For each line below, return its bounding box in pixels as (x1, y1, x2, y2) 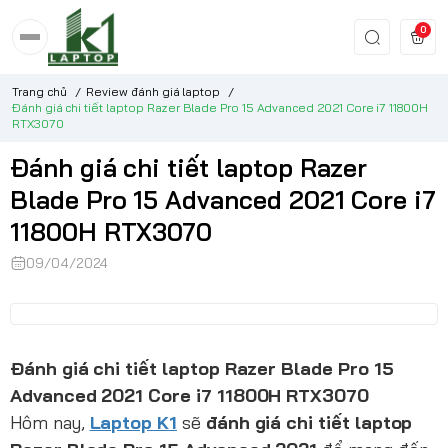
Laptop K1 (89, 410, 177, 434)
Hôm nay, (10, 410, 90, 434)
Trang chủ (12, 83, 67, 99)
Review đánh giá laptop (86, 83, 221, 99)
